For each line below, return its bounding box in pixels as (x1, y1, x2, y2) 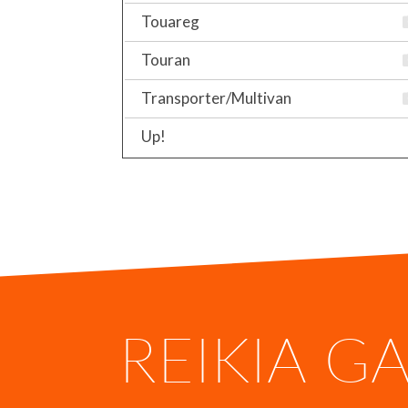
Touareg (141, 11, 199, 31)
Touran (141, 49, 190, 69)
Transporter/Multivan (141, 87, 291, 107)
